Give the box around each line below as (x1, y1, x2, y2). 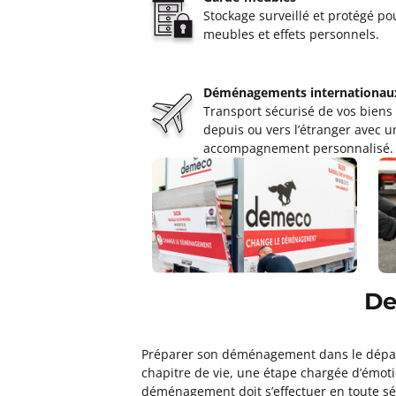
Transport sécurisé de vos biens (203, 103, 392, 119)
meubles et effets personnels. (203, 26, 379, 42)
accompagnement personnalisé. (203, 140, 393, 156)
